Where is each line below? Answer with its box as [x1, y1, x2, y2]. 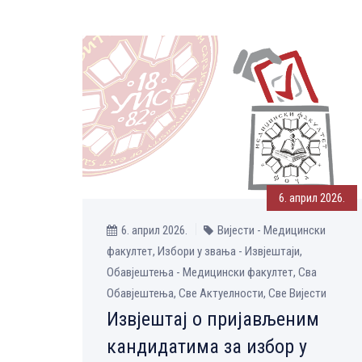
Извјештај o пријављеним [107, 308, 319, 331]
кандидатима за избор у [107, 335, 307, 359]
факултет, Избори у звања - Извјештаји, [107, 244, 302, 259]
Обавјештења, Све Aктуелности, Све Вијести [107, 286, 326, 301]
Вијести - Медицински [217, 223, 326, 238]
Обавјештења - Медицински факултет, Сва [107, 265, 317, 280]
